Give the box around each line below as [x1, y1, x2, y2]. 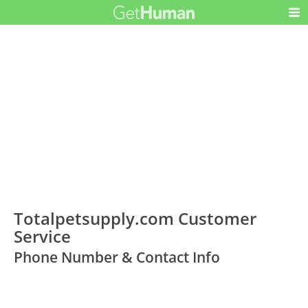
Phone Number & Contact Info [14, 247, 221, 267]
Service [14, 225, 71, 247]
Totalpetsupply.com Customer [14, 207, 257, 230]
